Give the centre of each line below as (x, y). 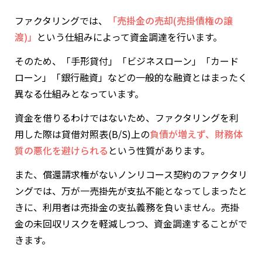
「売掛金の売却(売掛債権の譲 (170, 20)
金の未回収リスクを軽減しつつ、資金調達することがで (131, 223)
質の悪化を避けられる (61, 150)
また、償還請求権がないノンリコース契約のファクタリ (131, 174)
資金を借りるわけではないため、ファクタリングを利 (127, 117)
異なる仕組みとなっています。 (79, 93)
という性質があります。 (159, 150)
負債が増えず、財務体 (196, 134)
